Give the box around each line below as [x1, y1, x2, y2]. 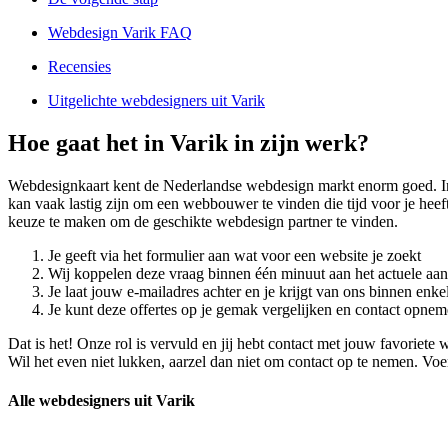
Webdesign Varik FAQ [48, 24, 192, 42]
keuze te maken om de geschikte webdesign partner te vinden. [8, 212, 398, 230]
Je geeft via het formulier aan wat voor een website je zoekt [48, 246, 421, 264]
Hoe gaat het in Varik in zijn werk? [8, 130, 369, 157]
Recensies [48, 58, 111, 76]
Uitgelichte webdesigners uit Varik [48, 92, 265, 110]
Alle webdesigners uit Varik [8, 392, 195, 410]
